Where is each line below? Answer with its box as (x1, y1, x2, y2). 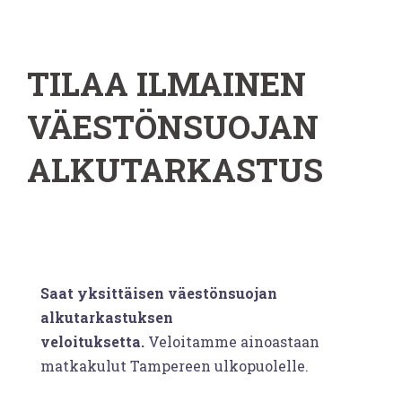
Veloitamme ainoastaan (144, 331, 319, 351)
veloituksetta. (40, 331, 144, 351)
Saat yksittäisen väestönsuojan (40, 283, 277, 302)
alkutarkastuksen (40, 307, 173, 327)
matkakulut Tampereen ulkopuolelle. (40, 355, 309, 375)
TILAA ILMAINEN (27, 61, 306, 105)
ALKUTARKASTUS (27, 147, 323, 191)
